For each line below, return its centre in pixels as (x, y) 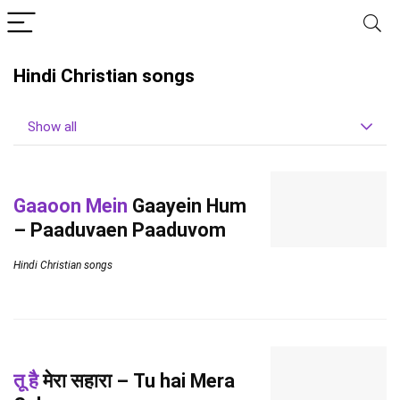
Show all (52, 127)
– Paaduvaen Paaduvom (120, 229)
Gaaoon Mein (71, 205)
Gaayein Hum (187, 205)
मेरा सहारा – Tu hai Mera (137, 380)
